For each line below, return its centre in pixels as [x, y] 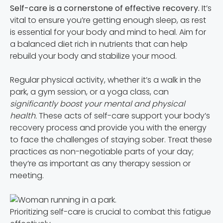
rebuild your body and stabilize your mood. [93, 56]
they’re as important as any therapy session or [100, 163]
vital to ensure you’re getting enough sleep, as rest [108, 20]
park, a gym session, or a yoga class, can [89, 92]
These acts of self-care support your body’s [123, 115]
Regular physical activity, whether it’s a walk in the [106, 80]
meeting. [27, 175]
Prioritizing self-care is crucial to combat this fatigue [111, 212]
